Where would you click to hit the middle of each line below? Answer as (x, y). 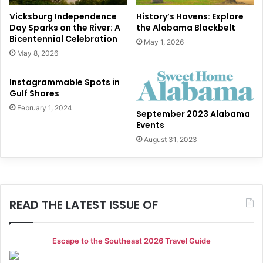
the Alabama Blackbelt (186, 28)
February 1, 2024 (45, 108)
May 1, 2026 (164, 42)
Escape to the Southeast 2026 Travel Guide (131, 241)
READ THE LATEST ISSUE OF (84, 205)
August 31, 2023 (171, 140)
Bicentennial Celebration (63, 39)
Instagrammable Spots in (65, 82)
